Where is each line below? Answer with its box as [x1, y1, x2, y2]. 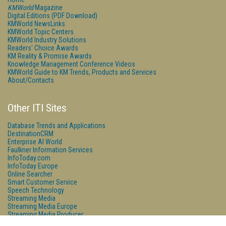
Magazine [33, 4, 63, 12]
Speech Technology [8, 186, 64, 194]
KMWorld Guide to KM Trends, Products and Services [8, 68, 156, 76]
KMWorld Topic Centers [8, 28, 74, 36]
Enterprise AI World [8, 138, 62, 146]
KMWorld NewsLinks [8, 20, 65, 28]
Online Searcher [8, 170, 52, 178]
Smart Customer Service [8, 178, 77, 186]
